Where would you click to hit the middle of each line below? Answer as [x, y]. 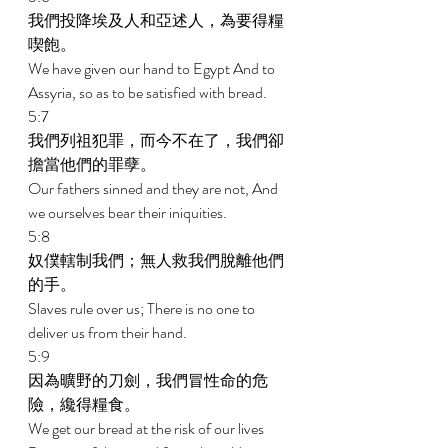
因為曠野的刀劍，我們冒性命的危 [148, 380]
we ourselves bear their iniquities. [129, 212]
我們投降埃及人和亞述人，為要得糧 [156, 20]
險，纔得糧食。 [85, 404]
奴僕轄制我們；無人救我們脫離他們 [156, 260]
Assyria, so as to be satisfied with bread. [149, 92]
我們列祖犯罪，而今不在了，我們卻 [156, 140]
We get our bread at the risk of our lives [147, 428]
